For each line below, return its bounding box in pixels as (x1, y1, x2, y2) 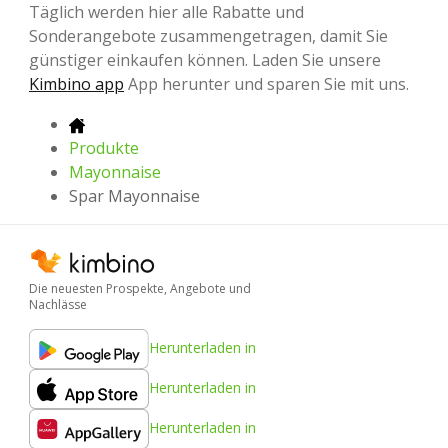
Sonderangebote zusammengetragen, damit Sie (29, 24, 388, 47)
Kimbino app (29, 72, 124, 95)
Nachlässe (29, 296, 87, 314)
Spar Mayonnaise (69, 184, 200, 207)
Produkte (69, 136, 139, 159)
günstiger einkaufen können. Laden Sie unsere (29, 48, 381, 71)
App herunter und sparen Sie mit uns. (124, 72, 409, 95)
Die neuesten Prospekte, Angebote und (29, 280, 251, 298)
